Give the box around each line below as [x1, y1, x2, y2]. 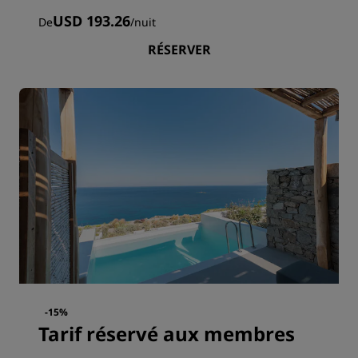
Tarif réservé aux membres [38, 320, 295, 348]
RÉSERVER [147, 41, 211, 59]
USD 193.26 [53, 11, 130, 31]
